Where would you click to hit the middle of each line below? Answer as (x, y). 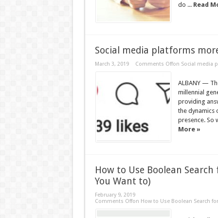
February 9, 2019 (115, 195)
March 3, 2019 (112, 64)
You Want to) (123, 181)
